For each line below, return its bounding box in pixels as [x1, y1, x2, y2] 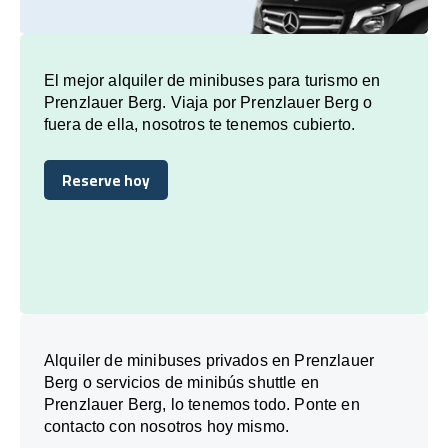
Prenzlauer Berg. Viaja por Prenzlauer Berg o [44, 93, 373, 111]
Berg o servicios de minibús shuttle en [44, 373, 320, 391]
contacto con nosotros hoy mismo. [44, 417, 290, 435]
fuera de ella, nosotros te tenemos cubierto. [44, 115, 356, 133]
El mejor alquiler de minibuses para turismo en [44, 71, 381, 89]
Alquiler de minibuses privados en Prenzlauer [44, 351, 375, 369]
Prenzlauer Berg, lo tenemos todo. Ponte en [44, 395, 360, 413]
